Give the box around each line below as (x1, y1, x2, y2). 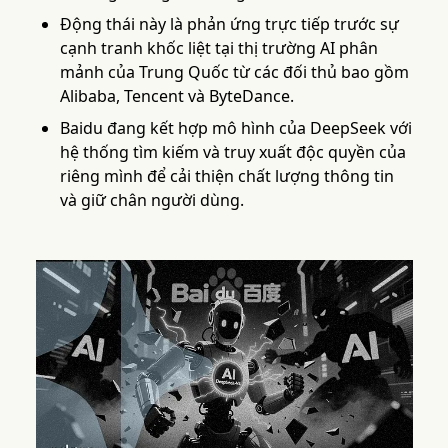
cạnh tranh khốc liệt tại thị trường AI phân (59, 37, 378, 59)
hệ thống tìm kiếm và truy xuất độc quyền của (59, 141, 406, 163)
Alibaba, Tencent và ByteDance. (59, 85, 294, 107)
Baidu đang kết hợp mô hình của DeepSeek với (59, 117, 412, 139)
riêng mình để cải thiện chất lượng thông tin (59, 165, 394, 187)
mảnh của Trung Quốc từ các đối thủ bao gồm (59, 61, 409, 83)
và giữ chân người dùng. (59, 189, 244, 211)
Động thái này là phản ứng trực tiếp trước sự (59, 13, 399, 35)
